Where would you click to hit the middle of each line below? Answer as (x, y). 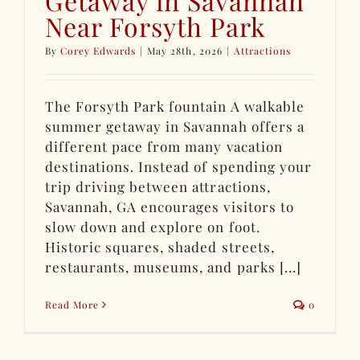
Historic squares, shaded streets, (160, 246)
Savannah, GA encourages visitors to (170, 206)
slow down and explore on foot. (153, 226)
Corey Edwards (98, 50)
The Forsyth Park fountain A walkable (175, 106)
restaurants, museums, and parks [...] (173, 266)
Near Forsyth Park (156, 26)
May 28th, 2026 (185, 50)
